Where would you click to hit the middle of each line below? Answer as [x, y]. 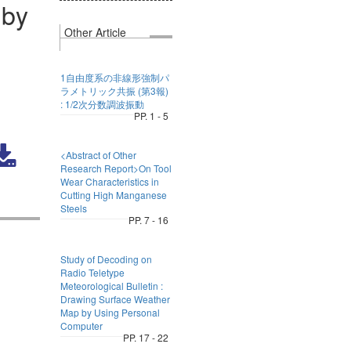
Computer [81, 326]
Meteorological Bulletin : [111, 286]
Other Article [95, 32]
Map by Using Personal [110, 312]
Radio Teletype [92, 272]
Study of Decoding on [106, 259]
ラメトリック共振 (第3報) [114, 90]
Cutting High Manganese [113, 195]
